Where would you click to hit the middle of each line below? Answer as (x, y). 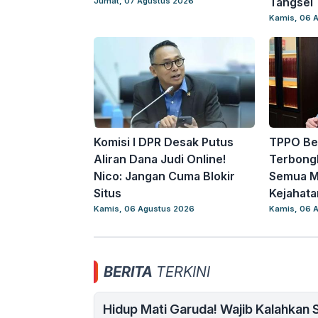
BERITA (128, 272)
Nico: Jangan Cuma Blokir (164, 176)
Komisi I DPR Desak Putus (164, 142)
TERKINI (181, 272)
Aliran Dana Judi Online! (160, 159)
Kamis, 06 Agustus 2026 (144, 209)
